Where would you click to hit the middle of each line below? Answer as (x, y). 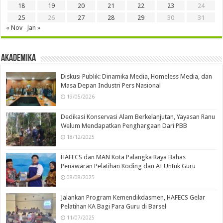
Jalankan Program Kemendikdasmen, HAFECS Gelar (133, 198)
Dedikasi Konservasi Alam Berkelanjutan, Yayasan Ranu (138, 116)
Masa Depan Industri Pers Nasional (111, 85)
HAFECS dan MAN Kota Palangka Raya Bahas (123, 157)
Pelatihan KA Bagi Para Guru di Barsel (114, 207)
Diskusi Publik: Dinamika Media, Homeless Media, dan (137, 76)
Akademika (19, 58)
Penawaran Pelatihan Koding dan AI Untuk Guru (128, 166)
